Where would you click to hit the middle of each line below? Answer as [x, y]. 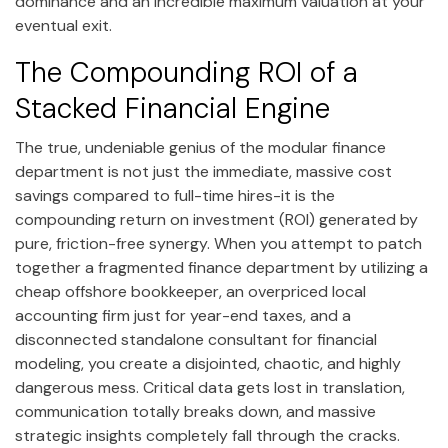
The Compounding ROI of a [186, 73]
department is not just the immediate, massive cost [203, 171]
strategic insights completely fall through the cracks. [207, 435]
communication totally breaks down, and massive [195, 411]
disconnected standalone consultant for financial [196, 339]
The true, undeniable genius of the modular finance [200, 147]
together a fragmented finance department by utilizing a [221, 267]
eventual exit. [63, 26]
